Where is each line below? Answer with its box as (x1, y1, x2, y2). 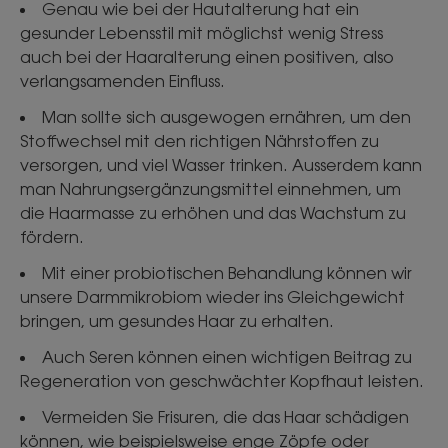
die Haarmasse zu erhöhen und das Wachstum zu (20, 203, 406, 223)
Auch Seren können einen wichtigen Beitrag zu (42, 347, 412, 367)
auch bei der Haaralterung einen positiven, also (20, 47, 394, 67)
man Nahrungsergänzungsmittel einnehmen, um (20, 179, 401, 199)
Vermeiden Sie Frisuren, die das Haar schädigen (42, 407, 409, 427)
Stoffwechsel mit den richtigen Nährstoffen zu (20, 131, 379, 151)
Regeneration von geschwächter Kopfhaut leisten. (20, 371, 424, 391)
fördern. (20, 227, 84, 247)
